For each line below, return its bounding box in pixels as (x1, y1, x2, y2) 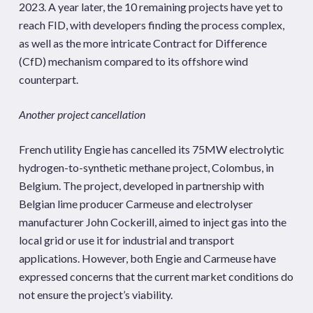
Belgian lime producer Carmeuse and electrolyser (18, 197, 253, 210)
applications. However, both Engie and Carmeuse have (18, 252, 276, 265)
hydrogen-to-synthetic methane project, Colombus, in (18, 161, 274, 174)
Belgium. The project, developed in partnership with (18, 179, 264, 192)
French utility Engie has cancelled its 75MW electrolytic (18, 143, 284, 156)
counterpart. (18, 73, 78, 86)
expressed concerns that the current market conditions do (18, 270, 293, 283)
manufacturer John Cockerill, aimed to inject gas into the (18, 215, 286, 228)
